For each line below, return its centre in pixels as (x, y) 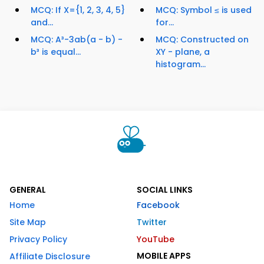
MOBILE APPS (164, 256)
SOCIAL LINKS (165, 190)
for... (165, 23)
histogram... (181, 65)
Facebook (158, 205)
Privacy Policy (38, 240)
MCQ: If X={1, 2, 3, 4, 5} (78, 10)
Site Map (28, 222)
